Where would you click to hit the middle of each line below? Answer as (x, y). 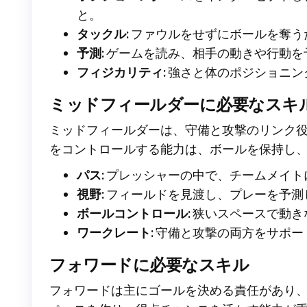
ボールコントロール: (134, 213)
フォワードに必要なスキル (149, 265)
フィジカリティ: (121, 72)
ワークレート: (115, 233)
